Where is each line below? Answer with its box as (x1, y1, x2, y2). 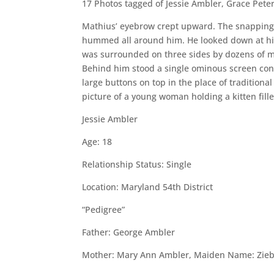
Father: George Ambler (82, 226, 176, 238)
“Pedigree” (82, 203, 125, 215)
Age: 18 (82, 135, 113, 147)
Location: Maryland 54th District (82, 180, 213, 193)
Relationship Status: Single (82, 158, 192, 170)
